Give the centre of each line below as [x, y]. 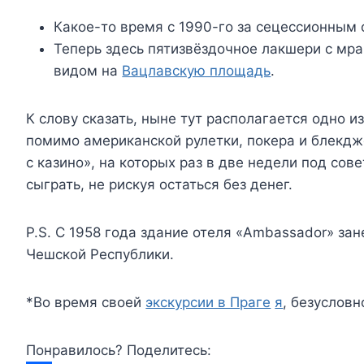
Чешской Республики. [100, 255]
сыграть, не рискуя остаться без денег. [160, 185]
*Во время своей [86, 303]
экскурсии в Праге [208, 303]
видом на [88, 71]
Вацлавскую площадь [197, 71]
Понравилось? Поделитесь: [119, 351]
